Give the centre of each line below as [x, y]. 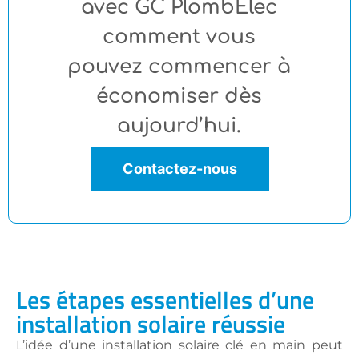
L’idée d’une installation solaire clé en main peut [179, 345]
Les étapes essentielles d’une [165, 300]
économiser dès [179, 96]
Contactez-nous [179, 169]
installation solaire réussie [151, 324]
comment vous [179, 37]
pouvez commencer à [179, 67]
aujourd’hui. [179, 126]
